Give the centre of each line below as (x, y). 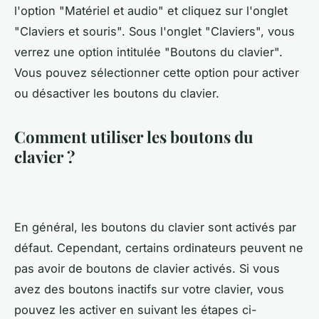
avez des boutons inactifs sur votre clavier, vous (149, 289)
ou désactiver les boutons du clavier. (117, 93)
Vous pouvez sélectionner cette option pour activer (157, 72)
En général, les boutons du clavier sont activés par (155, 227)
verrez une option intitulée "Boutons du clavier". (148, 52)
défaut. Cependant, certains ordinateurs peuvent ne (159, 247)
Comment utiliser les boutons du (134, 136)
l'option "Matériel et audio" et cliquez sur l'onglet (151, 10)
